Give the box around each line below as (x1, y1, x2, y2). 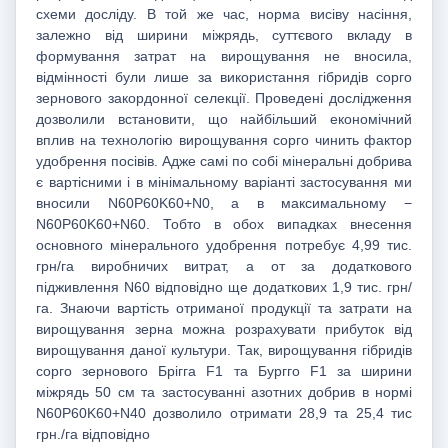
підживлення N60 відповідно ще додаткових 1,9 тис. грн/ (36, 279, 412, 296)
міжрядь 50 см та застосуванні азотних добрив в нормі (36, 384, 412, 401)
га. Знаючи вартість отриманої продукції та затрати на (36, 300, 412, 317)
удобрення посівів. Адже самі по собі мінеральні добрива (36, 153, 412, 170)
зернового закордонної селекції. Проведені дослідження (36, 90, 412, 107)
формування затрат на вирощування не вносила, (36, 48, 412, 65)
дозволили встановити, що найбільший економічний (36, 111, 412, 128)
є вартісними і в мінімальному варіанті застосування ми (36, 174, 412, 191)
